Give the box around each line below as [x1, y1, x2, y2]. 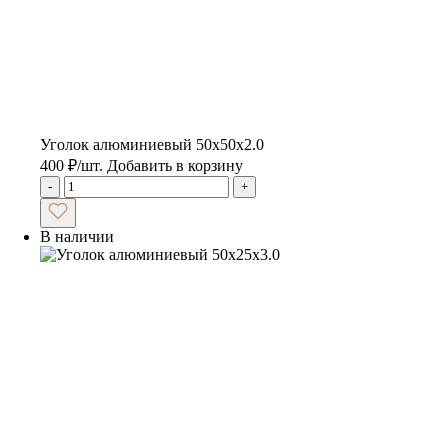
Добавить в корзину [107, 156, 243, 174]
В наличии [40, 227, 114, 245]
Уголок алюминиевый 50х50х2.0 [40, 135, 264, 153]
